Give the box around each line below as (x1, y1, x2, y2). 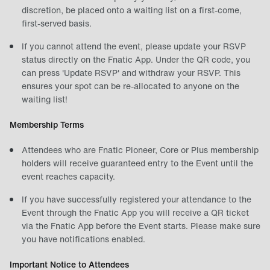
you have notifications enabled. (22, 233, 145, 245)
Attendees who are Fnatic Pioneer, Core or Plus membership (22, 143, 259, 156)
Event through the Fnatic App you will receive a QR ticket (22, 206, 249, 219)
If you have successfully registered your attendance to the (22, 193, 251, 206)
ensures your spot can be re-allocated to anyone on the (22, 80, 239, 92)
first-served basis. (22, 17, 92, 30)
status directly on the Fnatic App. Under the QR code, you (22, 53, 250, 66)
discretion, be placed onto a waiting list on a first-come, (22, 4, 242, 16)
